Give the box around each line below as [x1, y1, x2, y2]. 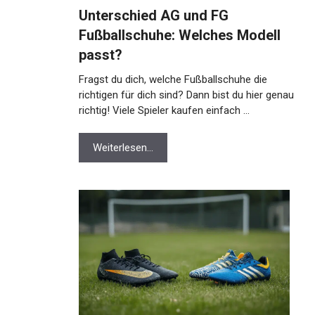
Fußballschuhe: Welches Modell [79, 27, 281, 44]
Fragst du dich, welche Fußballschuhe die [79, 73, 267, 86]
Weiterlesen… [93, 141, 153, 154]
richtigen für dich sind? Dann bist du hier [79, 89, 263, 101]
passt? [79, 46, 122, 63]
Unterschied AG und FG [79, 7, 229, 24]
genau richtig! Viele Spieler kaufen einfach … [79, 104, 281, 117]
